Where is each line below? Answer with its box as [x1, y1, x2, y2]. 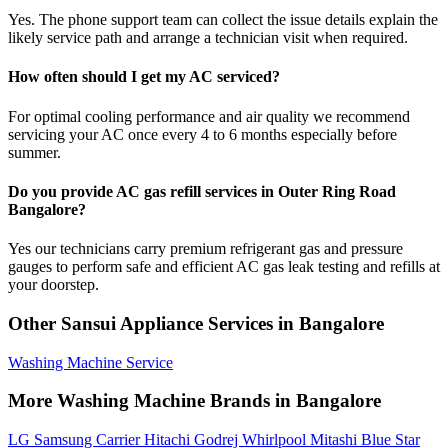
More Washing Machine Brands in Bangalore [8, 390, 381, 412]
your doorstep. [8, 276, 99, 294]
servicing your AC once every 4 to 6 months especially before [8, 125, 397, 143]
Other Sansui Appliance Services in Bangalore [8, 312, 384, 334]
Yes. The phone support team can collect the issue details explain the [8, 11, 438, 29]
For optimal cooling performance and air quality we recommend [8, 107, 410, 125]
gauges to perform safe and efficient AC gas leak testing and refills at [8, 258, 440, 276]
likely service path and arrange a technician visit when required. [8, 29, 408, 47]
